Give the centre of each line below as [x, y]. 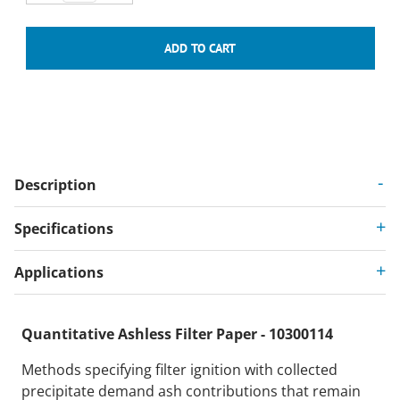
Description [55, 185]
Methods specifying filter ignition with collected [179, 370]
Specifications [64, 229]
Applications [59, 273]
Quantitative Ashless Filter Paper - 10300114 [177, 334]
